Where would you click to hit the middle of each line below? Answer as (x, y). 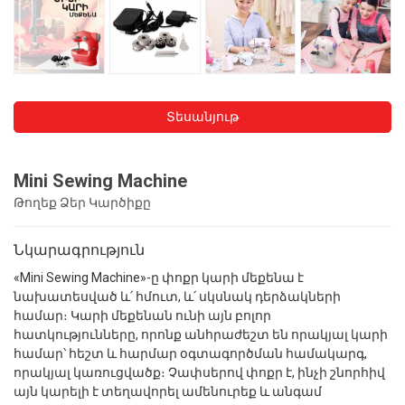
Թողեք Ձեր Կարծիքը (82, 202)
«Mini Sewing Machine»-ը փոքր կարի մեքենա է (159, 277)
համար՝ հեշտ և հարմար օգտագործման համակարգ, (190, 353)
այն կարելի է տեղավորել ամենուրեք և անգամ (168, 391)
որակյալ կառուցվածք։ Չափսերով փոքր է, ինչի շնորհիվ (199, 372)
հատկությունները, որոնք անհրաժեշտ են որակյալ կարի (201, 334)
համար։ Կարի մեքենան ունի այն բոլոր (142, 315)
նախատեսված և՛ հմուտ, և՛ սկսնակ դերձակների (177, 296)
